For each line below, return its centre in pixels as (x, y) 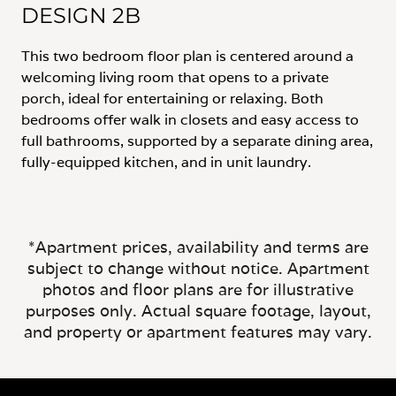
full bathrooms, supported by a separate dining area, (197, 141)
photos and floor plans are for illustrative (198, 289)
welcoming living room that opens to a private (175, 77)
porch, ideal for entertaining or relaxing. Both (172, 99)
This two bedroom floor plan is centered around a (187, 56)
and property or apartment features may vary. (198, 332)
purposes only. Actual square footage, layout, (198, 311)
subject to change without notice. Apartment (198, 268)
